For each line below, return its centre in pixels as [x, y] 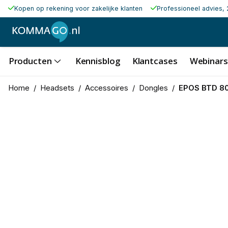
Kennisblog [97, 61]
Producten [30, 61]
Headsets [57, 88]
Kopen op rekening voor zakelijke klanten [78, 8]
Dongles [153, 88]
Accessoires [106, 88]
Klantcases [155, 61]
